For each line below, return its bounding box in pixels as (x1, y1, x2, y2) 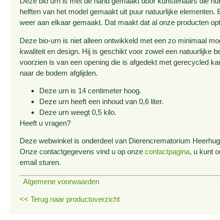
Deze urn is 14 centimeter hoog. (39, 86, 141, 95)
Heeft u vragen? (19, 118, 71, 127)
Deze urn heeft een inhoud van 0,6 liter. (39, 97, 164, 106)
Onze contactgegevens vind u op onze (19, 147, 145, 156)
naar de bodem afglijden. (19, 68, 98, 77)
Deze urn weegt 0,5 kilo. (39, 108, 116, 116)
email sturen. (19, 158, 61, 167)
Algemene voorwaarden (19, 177, 99, 186)
